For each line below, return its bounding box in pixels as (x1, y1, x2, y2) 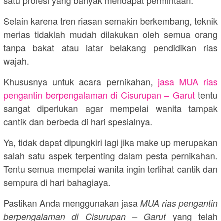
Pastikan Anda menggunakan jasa (3, 196, 140, 209)
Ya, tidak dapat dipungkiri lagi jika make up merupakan (3, 135, 218, 148)
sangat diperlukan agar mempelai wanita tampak (3, 101, 218, 114)
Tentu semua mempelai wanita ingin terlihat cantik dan (3, 162, 218, 175)
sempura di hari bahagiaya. (3, 175, 110, 188)
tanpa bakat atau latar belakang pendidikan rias (3, 40, 218, 54)
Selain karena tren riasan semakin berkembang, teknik (3, 14, 218, 27)
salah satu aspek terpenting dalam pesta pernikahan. (3, 148, 218, 162)
